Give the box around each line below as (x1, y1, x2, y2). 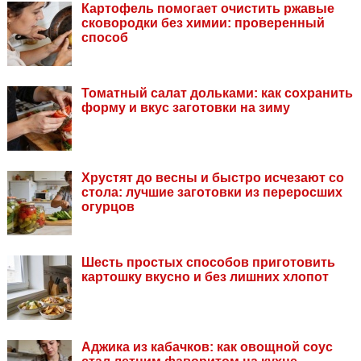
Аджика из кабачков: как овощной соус (81, 340, 333, 355)
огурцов (81, 200, 135, 214)
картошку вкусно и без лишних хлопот (81, 270, 329, 284)
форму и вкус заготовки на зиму (81, 101, 290, 115)
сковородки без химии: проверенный (81, 16, 325, 31)
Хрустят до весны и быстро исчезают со (81, 171, 344, 185)
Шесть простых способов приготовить (81, 255, 335, 270)
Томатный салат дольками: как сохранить (81, 86, 353, 101)
